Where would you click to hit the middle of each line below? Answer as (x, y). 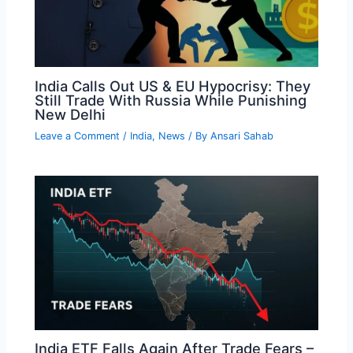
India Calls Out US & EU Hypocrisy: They (173, 85)
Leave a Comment (78, 136)
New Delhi (71, 114)
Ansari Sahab (242, 136)
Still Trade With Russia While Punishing (171, 100)
